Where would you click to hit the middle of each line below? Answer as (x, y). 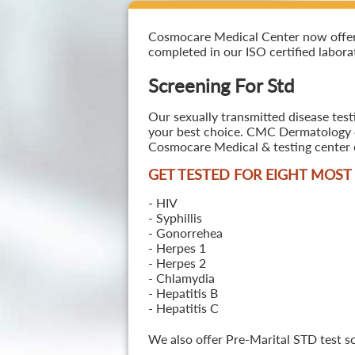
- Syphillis (175, 218)
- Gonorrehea (185, 233)
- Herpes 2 (177, 263)
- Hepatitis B (183, 293)
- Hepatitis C (183, 308)
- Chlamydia (181, 278)
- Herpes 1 (177, 248)
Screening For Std (221, 85)
